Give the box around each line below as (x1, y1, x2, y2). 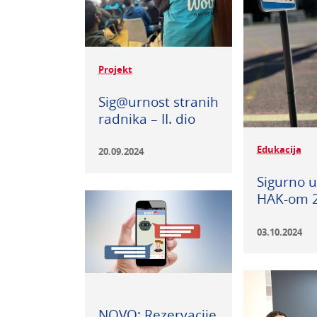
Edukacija (256, 143, 301, 156)
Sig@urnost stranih (98, 93, 219, 111)
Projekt (98, 63, 132, 76)
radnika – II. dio (98, 110, 195, 128)
